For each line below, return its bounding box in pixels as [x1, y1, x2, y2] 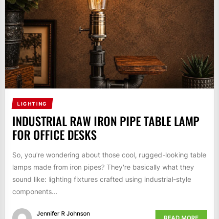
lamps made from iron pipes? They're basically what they [12, 163, 194, 172]
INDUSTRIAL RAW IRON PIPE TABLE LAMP [12, 112, 199, 130]
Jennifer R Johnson [37, 209, 90, 217]
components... [12, 187, 58, 196]
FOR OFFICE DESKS [12, 126, 97, 144]
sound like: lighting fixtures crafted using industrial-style [12, 175, 191, 184]
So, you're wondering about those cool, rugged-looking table [12, 151, 206, 159]
